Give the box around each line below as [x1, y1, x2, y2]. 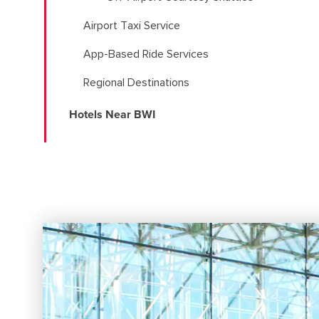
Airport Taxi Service [83, 20, 180, 31]
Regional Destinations [83, 77, 189, 88]
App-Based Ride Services [83, 48, 209, 60]
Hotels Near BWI [69, 106, 155, 122]
